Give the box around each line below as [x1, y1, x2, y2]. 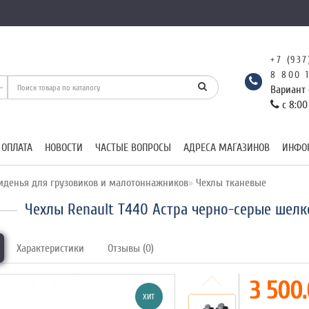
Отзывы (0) [108, 242, 154, 255]
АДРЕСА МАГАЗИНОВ [183, 141, 270, 154]
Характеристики [17, 242, 85, 255]
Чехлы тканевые [193, 177, 267, 189]
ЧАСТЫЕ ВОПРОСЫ [95, 141, 171, 154]
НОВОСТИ [45, 141, 83, 154]
